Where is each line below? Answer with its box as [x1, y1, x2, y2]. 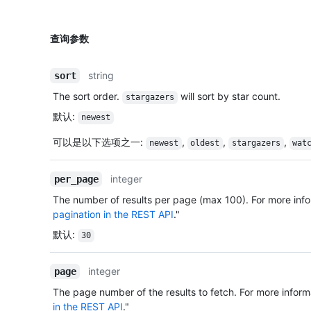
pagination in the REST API [53, 208, 174, 221]
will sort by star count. [177, 90, 280, 103]
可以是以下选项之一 [53, 136, 140, 149]
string [88, 69, 115, 82]
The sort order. [53, 90, 122, 103]
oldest [190, 138, 220, 149]
